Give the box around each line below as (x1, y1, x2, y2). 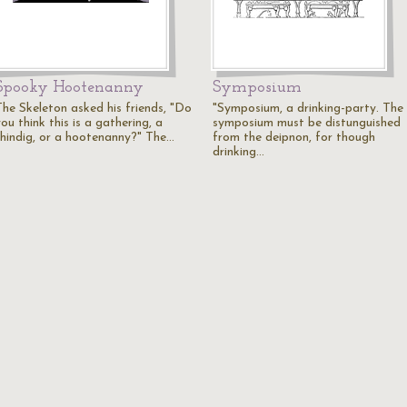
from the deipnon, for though (213, 131, 375, 144)
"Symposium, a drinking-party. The (213, 102, 403, 115)
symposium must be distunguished (213, 116, 401, 130)
